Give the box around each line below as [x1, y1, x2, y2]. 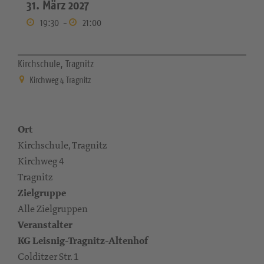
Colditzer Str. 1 [18, 250, 79, 263]
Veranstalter [18, 218, 72, 232]
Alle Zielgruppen [18, 202, 88, 215]
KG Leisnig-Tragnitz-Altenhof [18, 234, 148, 247]
